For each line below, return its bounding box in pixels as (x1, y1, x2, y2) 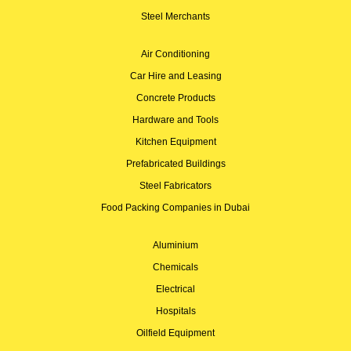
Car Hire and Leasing (129, 71, 222, 82)
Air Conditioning (141, 49, 210, 60)
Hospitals (155, 306, 196, 317)
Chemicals (153, 262, 198, 273)
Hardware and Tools (132, 114, 219, 126)
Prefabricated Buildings (125, 158, 226, 170)
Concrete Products (136, 92, 215, 104)
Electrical (156, 284, 195, 295)
